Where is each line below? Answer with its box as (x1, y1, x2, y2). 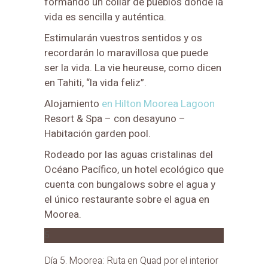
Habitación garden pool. (44, 126, 151, 141)
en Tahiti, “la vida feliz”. (44, 75, 147, 90)
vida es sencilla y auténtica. (44, 9, 166, 25)
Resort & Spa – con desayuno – (44, 111, 185, 126)
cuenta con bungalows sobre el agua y (44, 176, 215, 192)
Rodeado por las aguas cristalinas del (44, 147, 213, 162)
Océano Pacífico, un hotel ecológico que (44, 162, 224, 177)
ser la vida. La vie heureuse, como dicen (44, 60, 221, 75)
